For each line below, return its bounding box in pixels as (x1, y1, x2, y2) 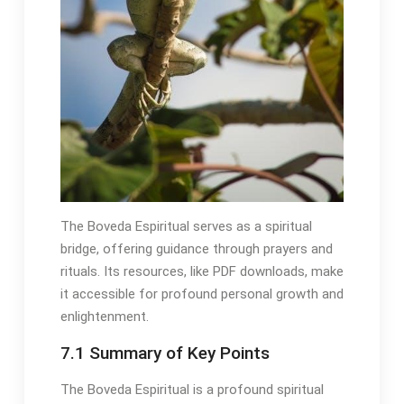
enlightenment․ (60, 308, 149, 325)
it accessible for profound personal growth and (60, 285, 344, 302)
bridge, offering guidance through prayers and (60, 240, 333, 257)
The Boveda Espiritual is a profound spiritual (60, 381, 324, 398)
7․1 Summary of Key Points (60, 342, 270, 363)
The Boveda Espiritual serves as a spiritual (60, 217, 312, 234)
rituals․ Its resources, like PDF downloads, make (60, 262, 344, 280)
